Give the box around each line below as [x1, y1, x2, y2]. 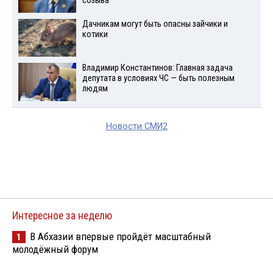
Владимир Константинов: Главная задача [82, 63, 233, 74]
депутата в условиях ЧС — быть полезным [82, 73, 235, 84]
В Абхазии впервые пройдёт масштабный [30, 230, 211, 243]
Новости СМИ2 [105, 121, 168, 132]
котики [82, 29, 108, 40]
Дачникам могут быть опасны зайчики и [82, 18, 228, 29]
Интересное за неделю [12, 210, 112, 222]
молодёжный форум [12, 243, 98, 256]
